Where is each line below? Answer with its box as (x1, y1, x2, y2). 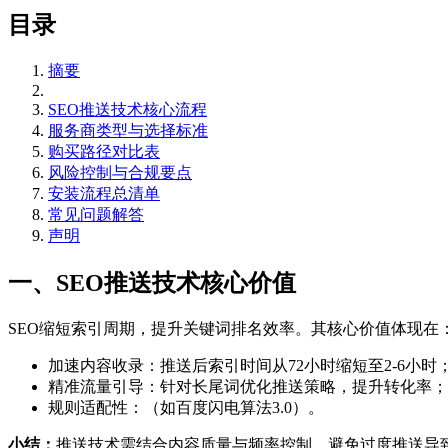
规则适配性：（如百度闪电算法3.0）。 (48, 399, 324, 417)
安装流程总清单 (48, 185, 160, 203)
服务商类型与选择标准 (48, 122, 208, 140)
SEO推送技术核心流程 (48, 101, 207, 119)
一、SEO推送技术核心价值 (8, 270, 296, 297)
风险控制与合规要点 (48, 164, 192, 182)
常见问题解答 (48, 206, 144, 224)
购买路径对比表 (48, 143, 160, 161)
